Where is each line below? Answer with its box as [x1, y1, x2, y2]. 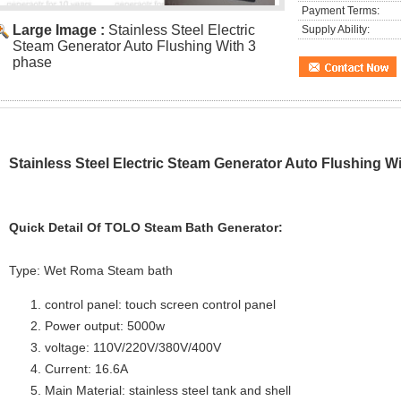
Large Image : [13, 22, 108, 38]
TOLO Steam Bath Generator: [105, 220, 283, 235]
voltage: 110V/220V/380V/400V [45, 340, 221, 354]
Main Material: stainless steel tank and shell [45, 383, 291, 397]
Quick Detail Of [9, 220, 105, 235]
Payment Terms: [302, 4, 380, 17]
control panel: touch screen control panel [45, 297, 276, 311]
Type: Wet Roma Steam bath [9, 263, 173, 277]
